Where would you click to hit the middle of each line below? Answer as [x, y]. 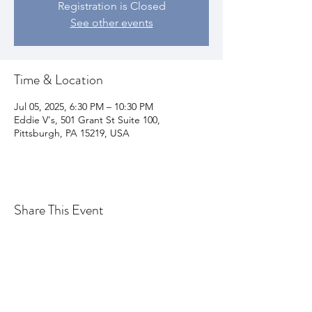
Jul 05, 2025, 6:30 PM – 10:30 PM [84, 106]
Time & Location [58, 79]
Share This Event [59, 210]
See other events [111, 22]
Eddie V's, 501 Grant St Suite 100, [87, 119]
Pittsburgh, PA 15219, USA [72, 133]
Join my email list [111, 288]
